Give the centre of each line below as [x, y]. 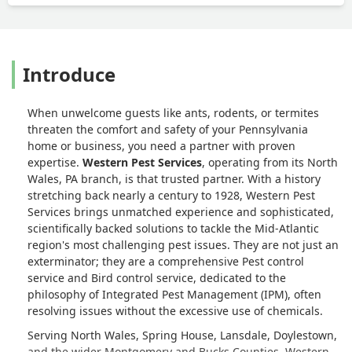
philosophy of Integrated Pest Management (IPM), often [174, 294]
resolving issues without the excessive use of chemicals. [175, 310]
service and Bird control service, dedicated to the [157, 277]
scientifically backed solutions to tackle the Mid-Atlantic [173, 228]
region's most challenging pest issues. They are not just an [183, 244]
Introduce [69, 74]
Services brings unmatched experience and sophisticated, [181, 211]
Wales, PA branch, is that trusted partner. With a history [174, 178]
